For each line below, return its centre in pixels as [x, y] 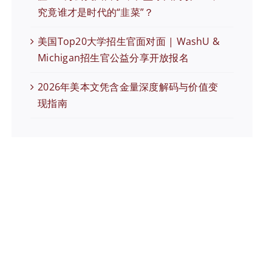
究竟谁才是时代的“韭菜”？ [96, 12]
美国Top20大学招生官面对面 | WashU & [129, 41]
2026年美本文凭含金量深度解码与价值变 [128, 87]
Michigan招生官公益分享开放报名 [113, 57]
